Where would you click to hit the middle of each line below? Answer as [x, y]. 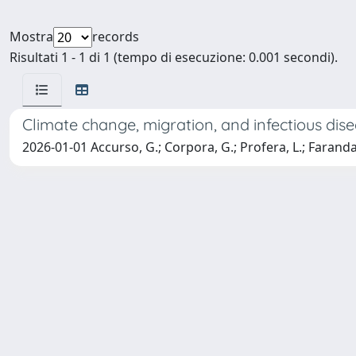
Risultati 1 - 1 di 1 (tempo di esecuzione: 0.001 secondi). [174, 57]
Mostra [31, 36]
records [116, 36]
